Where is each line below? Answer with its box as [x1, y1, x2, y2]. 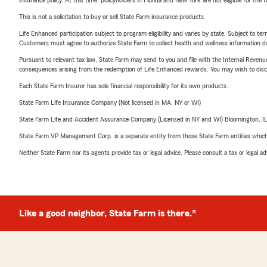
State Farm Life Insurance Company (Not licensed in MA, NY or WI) [19, 99, 201, 106]
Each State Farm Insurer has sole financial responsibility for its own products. [19, 82, 228, 89]
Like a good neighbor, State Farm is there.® [19, 209, 196, 218]
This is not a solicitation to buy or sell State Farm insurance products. [19, 13, 206, 20]
